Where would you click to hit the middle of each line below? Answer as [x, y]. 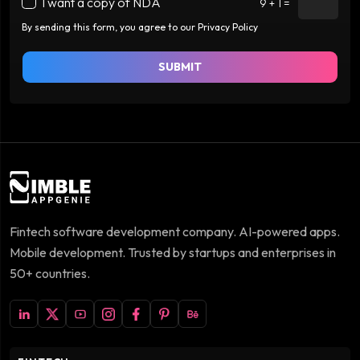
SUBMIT [180, 67]
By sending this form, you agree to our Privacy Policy [140, 27]
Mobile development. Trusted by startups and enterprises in [173, 253]
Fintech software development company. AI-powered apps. [175, 232]
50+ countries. [50, 274]
